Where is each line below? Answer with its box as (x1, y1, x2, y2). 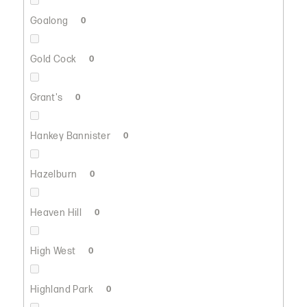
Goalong (29, 14, 71, 27)
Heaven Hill (29, 206, 84, 219)
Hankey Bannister (29, 130, 113, 142)
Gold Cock (29, 53, 79, 65)
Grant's (29, 91, 65, 103)
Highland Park (29, 283, 96, 295)
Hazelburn (29, 168, 79, 180)
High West (29, 245, 78, 257)
